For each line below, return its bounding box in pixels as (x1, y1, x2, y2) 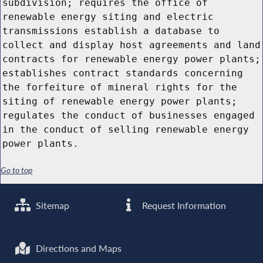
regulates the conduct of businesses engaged (2, 110, 255, 122)
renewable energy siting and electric (2, 11, 214, 23)
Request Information (140, 199, 227, 211)
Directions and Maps (33, 242, 122, 255)
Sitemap (33, 199, 70, 211)
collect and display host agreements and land (2, 39, 261, 51)
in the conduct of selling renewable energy (2, 124, 249, 136)
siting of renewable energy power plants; (2, 96, 237, 107)
